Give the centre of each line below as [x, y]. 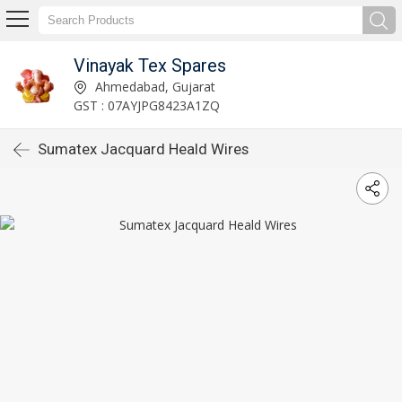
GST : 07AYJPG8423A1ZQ [146, 105]
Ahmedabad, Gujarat [153, 86]
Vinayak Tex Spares [149, 65]
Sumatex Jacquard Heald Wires [143, 149]
